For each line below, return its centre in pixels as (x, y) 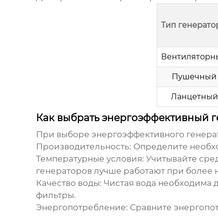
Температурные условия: (90, 159)
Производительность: (83, 147)
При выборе (64, 135)
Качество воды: (69, 183)
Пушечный (194, 77)
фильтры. (56, 195)
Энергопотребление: (82, 208)
